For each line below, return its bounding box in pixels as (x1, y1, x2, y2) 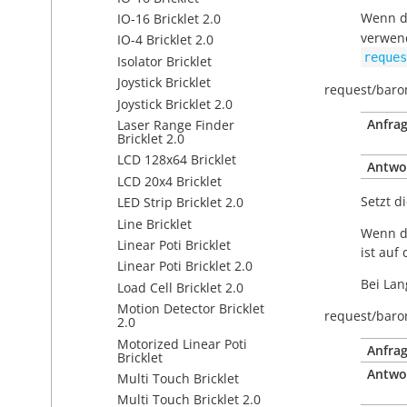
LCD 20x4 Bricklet (117, 172, 222, 190)
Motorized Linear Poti (117, 334, 247, 352)
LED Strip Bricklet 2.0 (117, 194, 243, 212)
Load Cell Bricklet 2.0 (117, 278, 243, 296)
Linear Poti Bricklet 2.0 (117, 257, 253, 275)
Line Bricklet (117, 214, 192, 233)
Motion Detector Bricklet (117, 300, 264, 318)
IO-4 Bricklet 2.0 (117, 31, 213, 49)
